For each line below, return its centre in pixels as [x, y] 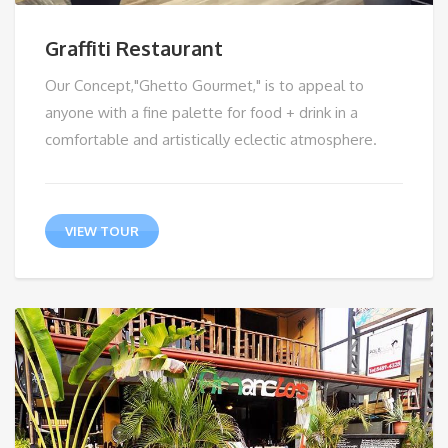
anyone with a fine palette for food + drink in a [201, 112]
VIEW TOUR [101, 230]
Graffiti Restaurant [134, 47]
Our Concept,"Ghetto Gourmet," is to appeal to [204, 85]
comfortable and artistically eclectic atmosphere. [211, 139]
